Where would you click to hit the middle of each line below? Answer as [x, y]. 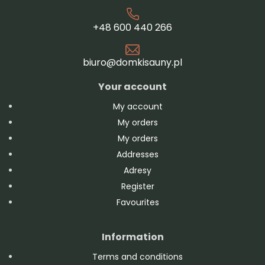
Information [132, 237]
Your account [132, 86]
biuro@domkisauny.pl [132, 62]
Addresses [138, 154]
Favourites [138, 202]
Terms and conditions [138, 256]
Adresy [138, 170]
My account [138, 106]
